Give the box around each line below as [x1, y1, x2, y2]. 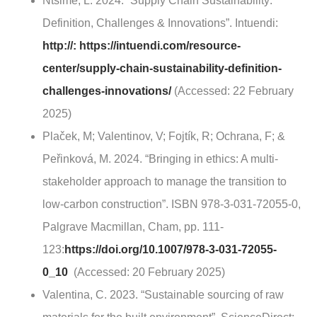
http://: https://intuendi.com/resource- [42, 40, 241, 52]
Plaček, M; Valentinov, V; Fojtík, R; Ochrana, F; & [42, 130, 285, 143]
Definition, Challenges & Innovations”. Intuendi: [42, 17, 278, 30]
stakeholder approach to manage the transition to [42, 175, 287, 188]
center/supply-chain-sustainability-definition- [42, 62, 282, 75]
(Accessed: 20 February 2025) [68, 266, 225, 279]
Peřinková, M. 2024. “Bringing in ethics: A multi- [42, 153, 278, 166]
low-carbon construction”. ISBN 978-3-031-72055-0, [42, 198, 301, 211]
